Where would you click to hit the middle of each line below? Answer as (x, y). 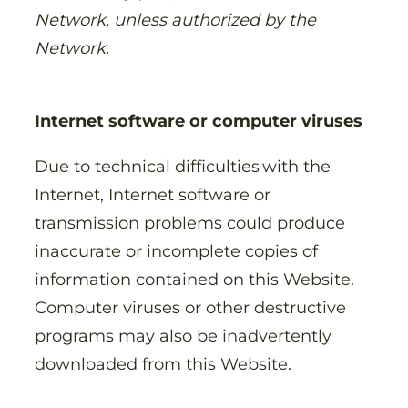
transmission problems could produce (190, 222)
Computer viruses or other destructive (190, 307)
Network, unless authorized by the (175, 20)
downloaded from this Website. (165, 363)
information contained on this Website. (194, 279)
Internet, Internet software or (153, 194)
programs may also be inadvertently (183, 335)
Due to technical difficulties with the (183, 166)
